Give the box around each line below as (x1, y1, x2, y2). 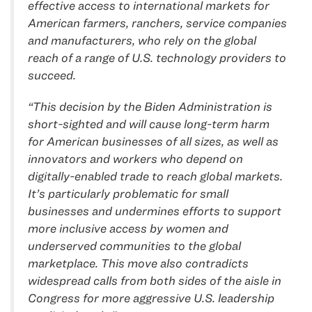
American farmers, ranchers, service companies (28, 15, 287, 31)
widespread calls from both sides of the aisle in (28, 273, 281, 288)
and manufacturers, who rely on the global (28, 33, 256, 48)
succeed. (28, 68, 79, 83)
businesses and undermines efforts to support (28, 203, 281, 219)
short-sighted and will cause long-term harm (28, 116, 270, 132)
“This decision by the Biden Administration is (28, 99, 272, 114)
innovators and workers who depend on (28, 151, 243, 166)
